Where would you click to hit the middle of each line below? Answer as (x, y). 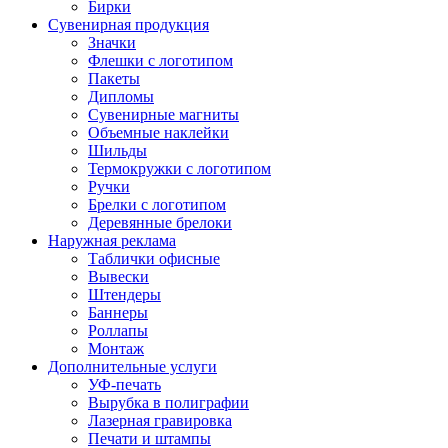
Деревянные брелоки (160, 222)
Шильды (117, 150)
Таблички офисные (154, 258)
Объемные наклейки (158, 132)
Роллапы (118, 330)
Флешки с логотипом (160, 60)
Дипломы (121, 96)
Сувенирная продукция (128, 24)
